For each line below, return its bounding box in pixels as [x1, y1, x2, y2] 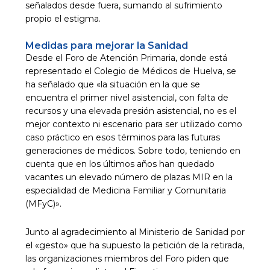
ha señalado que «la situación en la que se [25, 79, 200, 90]
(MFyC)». [25, 198, 61, 210]
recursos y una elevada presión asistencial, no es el [25, 105, 236, 117]
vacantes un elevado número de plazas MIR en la [25, 172, 233, 183]
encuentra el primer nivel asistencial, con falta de [25, 92, 228, 104]
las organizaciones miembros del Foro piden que [25, 253, 229, 264]
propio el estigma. [25, 13, 101, 24]
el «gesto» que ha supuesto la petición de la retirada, [25, 239, 244, 251]
